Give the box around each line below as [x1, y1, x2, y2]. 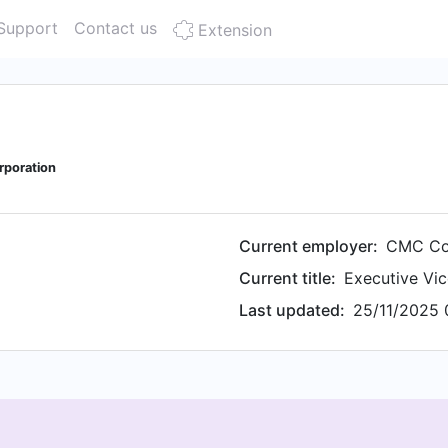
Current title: [239, 268, 336, 288]
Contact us [74, 18, 157, 38]
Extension [193, 20, 272, 40]
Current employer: [239, 236, 378, 256]
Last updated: [239, 300, 345, 320]
